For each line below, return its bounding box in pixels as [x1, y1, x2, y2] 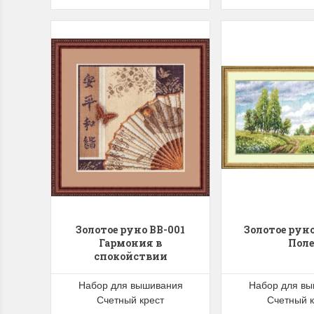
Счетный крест [97, 292, 164, 306]
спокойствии [93, 249, 168, 263]
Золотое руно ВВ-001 [76, 222, 185, 236]
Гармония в [99, 235, 162, 250]
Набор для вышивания [78, 277, 183, 292]
